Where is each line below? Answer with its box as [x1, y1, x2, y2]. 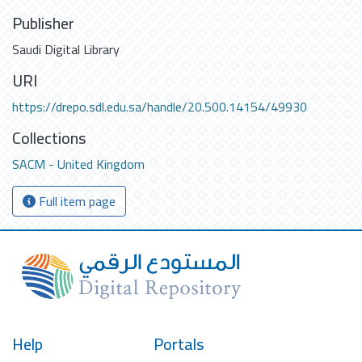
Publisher [12, 8, 74, 38]
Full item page [36, 189, 116, 213]
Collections [12, 123, 86, 153]
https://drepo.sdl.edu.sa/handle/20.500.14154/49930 [12, 95, 307, 119]
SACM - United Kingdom [12, 152, 145, 176]
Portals [154, 329, 204, 359]
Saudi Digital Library [12, 37, 120, 61]
